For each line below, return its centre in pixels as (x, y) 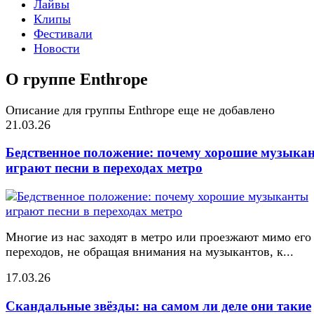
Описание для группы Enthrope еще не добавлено (140, 110)
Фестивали (63, 33)
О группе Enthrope (77, 79)
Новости (57, 48)
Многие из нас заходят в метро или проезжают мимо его (158, 237)
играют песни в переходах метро (104, 168)
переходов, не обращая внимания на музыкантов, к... (150, 252)
